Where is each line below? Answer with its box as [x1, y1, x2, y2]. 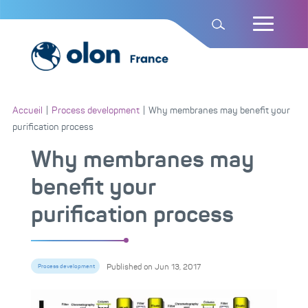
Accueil [12, 104, 43, 115]
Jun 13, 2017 [154, 262, 201, 272]
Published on [106, 262, 153, 272]
